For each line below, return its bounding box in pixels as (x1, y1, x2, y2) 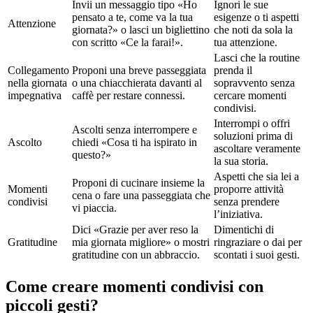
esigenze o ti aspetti (214, 11, 299, 24)
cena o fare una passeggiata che (72, 189, 210, 202)
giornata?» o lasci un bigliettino (72, 24, 210, 36)
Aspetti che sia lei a (214, 170, 299, 183)
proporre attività (214, 183, 284, 196)
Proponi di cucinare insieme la (72, 177, 205, 189)
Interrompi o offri (214, 117, 290, 130)
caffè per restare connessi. (72, 89, 185, 102)
